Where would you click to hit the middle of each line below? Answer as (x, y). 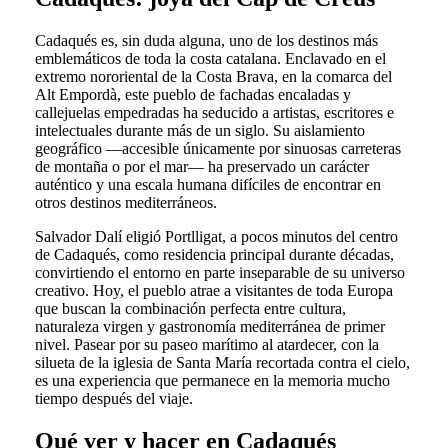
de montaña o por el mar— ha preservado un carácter (201, 166)
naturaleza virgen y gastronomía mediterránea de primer (209, 326)
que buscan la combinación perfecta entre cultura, (190, 308)
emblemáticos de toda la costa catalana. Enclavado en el (210, 58)
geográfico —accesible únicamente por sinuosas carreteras (217, 148)
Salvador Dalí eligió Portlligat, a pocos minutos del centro (216, 236)
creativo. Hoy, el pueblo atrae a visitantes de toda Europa (213, 290)
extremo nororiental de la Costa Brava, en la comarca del (213, 76)
